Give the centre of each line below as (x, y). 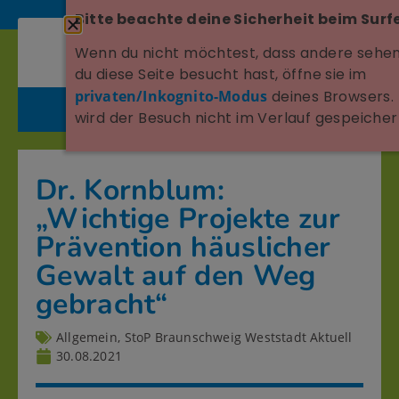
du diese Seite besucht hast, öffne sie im (220, 75)
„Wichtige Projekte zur (188, 219)
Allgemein (87, 338)
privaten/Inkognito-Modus (171, 97)
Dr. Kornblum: (130, 191)
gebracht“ (102, 305)
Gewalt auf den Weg (176, 276)
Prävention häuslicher (183, 248)
